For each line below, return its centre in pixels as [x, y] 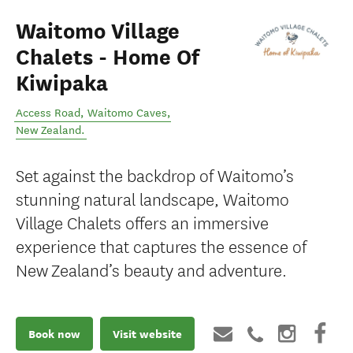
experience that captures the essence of [161, 245]
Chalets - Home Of [108, 58]
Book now [54, 334]
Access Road [48, 113]
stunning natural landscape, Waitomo [152, 198]
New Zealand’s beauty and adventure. [151, 269]
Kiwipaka [62, 84]
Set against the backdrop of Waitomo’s [155, 175]
